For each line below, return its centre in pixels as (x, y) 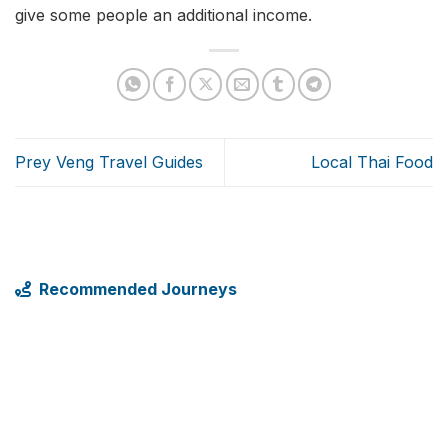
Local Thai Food (372, 162)
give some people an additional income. (163, 14)
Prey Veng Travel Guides (109, 162)
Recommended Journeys (134, 289)
